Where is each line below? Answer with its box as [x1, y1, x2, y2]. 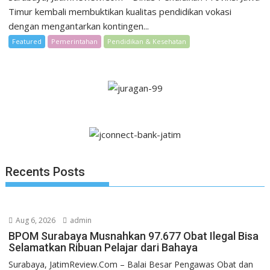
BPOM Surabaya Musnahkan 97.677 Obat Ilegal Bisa [8, 230, 259, 243]
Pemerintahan [51, 37, 98, 46]
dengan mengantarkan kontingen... [8, 20, 149, 33]
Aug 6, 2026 [14, 215, 56, 226]
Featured [12, 37, 42, 46]
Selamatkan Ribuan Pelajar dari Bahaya [8, 241, 198, 254]
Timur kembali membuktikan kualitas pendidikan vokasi [8, 5, 232, 18]
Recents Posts [5, 165, 86, 180]
